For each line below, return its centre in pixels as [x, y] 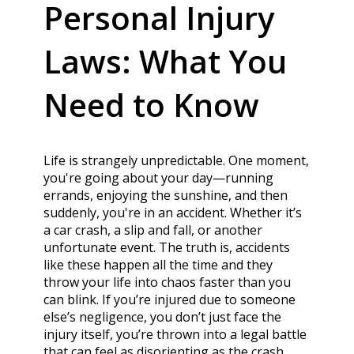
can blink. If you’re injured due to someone [169, 299]
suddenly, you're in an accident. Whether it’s [172, 212]
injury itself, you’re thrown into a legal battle [175, 334]
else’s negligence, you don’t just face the [162, 316]
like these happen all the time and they [158, 264]
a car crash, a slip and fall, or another [153, 230]
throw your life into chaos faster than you [167, 282]
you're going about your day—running [158, 177]
